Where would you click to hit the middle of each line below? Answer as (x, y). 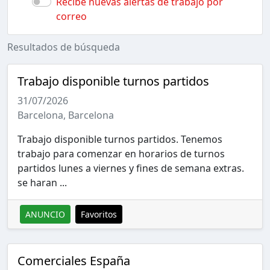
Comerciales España (74, 260)
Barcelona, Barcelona (66, 115)
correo (71, 16)
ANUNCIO (45, 214)
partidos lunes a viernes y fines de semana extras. (131, 168)
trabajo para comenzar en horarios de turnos (121, 153)
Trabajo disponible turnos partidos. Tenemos (120, 139)
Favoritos (99, 214)
